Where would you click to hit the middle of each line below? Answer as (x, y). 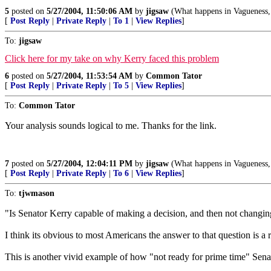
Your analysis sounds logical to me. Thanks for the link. (111, 125)
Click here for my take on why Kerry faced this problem (112, 58)
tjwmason (37, 193)
